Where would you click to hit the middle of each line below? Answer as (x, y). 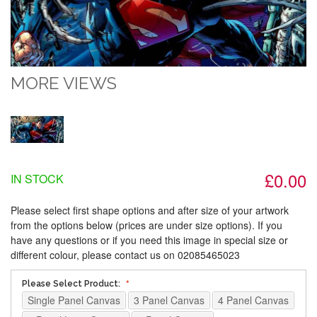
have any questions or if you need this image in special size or (149, 240)
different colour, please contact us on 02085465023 (125, 255)
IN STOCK (37, 179)
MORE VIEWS (64, 83)
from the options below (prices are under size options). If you (146, 225)
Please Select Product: (72, 284)
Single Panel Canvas (74, 300)
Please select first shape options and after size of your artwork (150, 211)
